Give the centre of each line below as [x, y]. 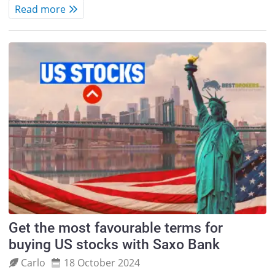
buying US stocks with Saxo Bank [114, 245]
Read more [40, 9]
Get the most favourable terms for [115, 228]
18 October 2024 [102, 262]
